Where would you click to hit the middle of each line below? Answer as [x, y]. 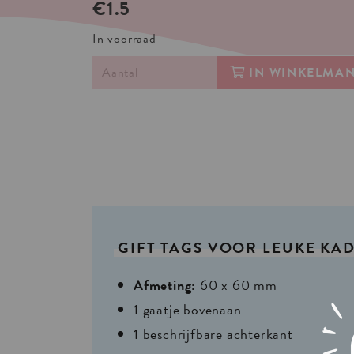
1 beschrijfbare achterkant [213, 334]
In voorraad [124, 39]
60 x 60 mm [239, 285]
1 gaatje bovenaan [188, 310]
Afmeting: [167, 285]
